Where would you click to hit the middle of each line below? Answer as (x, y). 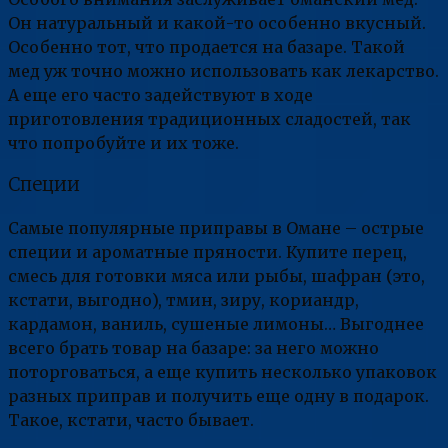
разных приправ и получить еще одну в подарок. (218, 396)
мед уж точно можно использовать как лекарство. (223, 70)
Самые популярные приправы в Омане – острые (216, 228)
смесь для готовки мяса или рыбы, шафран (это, (216, 276)
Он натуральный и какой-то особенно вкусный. (217, 22)
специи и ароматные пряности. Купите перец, (207, 252)
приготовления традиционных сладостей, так (209, 118)
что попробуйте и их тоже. (123, 142)
